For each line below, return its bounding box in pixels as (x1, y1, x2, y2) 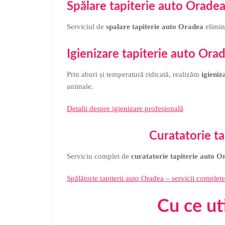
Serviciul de (67, 23, 106, 31)
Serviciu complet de (67, 152, 131, 160)
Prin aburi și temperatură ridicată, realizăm (67, 70, 201, 78)
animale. (67, 82, 93, 90)
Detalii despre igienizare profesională (67, 104, 183, 113)
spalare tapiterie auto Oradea (106, 23, 203, 31)
